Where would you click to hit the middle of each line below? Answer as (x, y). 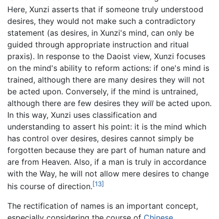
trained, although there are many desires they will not (106, 79)
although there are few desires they (74, 103)
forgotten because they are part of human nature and (107, 150)
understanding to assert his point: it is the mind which (107, 126)
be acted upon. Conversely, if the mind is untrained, (103, 91)
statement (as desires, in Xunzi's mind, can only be (101, 33)
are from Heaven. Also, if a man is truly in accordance (107, 162)
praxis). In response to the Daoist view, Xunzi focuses (106, 56)
